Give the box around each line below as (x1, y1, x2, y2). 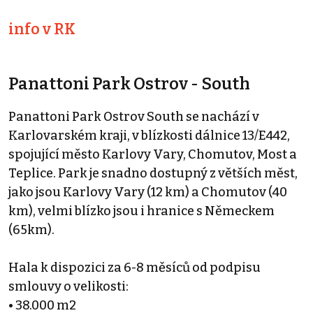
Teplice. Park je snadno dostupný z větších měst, (8, 165, 298, 181)
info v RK (8, 20, 75, 38)
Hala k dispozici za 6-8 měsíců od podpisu (8, 259, 261, 275)
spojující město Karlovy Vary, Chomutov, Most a (8, 146, 297, 162)
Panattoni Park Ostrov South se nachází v (8, 108, 259, 124)
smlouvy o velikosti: (8, 278, 129, 294)
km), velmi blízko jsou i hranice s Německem (8, 203, 275, 219)
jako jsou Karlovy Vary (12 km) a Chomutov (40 (8, 184, 287, 200)
